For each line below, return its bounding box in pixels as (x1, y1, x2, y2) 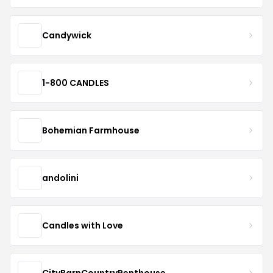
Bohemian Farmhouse (42, 124, 140, 136)
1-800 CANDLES (42, 76, 109, 89)
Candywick (42, 29, 91, 41)
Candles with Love (42, 219, 123, 232)
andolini (42, 171, 79, 184)
